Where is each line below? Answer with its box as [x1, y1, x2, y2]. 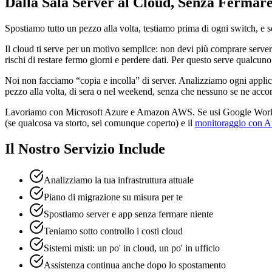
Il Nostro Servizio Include [5, 140, 165, 157]
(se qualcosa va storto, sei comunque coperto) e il [5, 117, 192, 128]
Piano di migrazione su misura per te [44, 192, 183, 203]
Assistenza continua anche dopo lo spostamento [44, 260, 226, 271]
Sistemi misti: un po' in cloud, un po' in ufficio [44, 243, 220, 254]
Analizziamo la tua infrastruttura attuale [44, 175, 194, 186]
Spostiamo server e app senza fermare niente [44, 209, 213, 220]
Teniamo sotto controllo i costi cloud [44, 226, 183, 237]
